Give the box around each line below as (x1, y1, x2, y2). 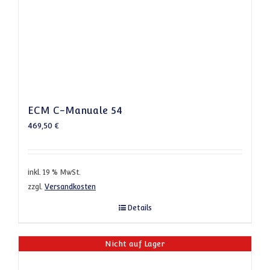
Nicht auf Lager (105, 239, 165, 249)
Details (127, 204, 152, 213)
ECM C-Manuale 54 (28, 105, 122, 117)
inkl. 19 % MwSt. (28, 168, 81, 177)
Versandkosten (45, 182, 96, 191)
